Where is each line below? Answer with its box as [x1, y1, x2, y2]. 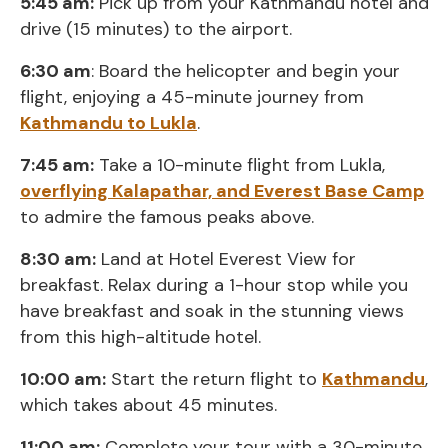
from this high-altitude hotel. [20, 325, 261, 350]
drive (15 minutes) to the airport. [20, 17, 292, 42]
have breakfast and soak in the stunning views [20, 299, 404, 324]
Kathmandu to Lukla [20, 111, 197, 136]
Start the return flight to [106, 367, 322, 392]
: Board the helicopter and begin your [91, 59, 400, 84]
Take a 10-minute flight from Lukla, [94, 153, 385, 178]
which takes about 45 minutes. [20, 393, 277, 418]
